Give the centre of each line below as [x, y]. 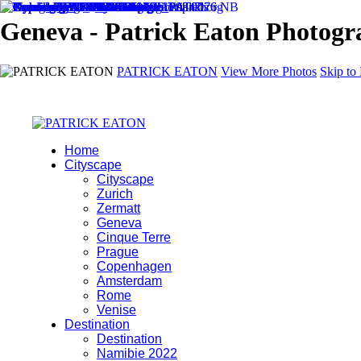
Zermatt [118, 208]
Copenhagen [134, 266]
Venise [116, 309]
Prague [118, 251]
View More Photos [269, 71]
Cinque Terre [134, 237]
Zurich [115, 193]
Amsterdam [129, 280]
